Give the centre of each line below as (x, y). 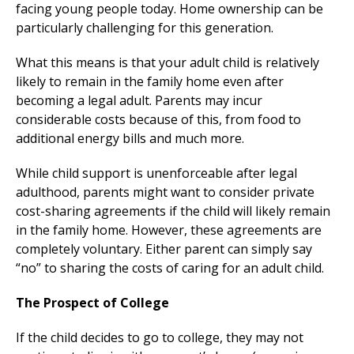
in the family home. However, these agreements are (169, 230)
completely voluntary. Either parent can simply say (164, 249)
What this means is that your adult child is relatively (168, 63)
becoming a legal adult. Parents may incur (139, 101)
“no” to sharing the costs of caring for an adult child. (170, 268)
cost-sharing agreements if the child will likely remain (173, 211)
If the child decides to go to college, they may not (160, 338)
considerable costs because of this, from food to (158, 120)
